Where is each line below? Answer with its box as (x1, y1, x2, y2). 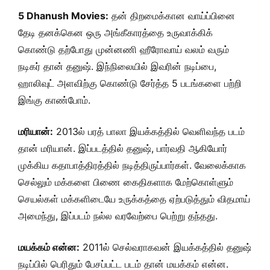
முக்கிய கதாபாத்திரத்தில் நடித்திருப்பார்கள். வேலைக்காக (18, 159, 246, 171)
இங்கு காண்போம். (18, 94, 90, 106)
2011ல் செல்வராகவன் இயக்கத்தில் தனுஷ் (80, 241, 251, 253)
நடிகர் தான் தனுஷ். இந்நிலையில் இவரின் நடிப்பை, (18, 60, 216, 72)
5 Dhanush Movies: (18, 10, 108, 22)
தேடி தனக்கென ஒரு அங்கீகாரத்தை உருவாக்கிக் (18, 27, 213, 39)
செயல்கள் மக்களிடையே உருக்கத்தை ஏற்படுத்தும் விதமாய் (18, 193, 250, 205)
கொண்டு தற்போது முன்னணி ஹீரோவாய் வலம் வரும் (18, 43, 229, 55)
